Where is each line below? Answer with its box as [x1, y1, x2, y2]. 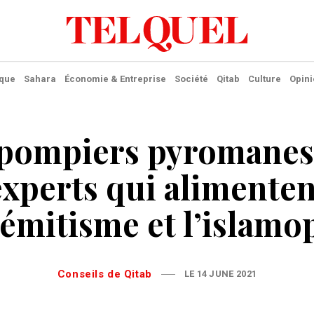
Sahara [23, 74, 56, 84]
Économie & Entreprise [64, 74, 166, 84]
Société [174, 74, 208, 84]
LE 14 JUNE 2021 [184, 268, 257, 279]
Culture [247, 74, 281, 84]
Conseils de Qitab [65, 268, 152, 280]
